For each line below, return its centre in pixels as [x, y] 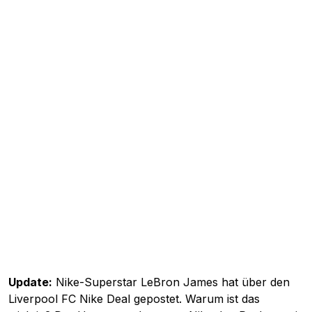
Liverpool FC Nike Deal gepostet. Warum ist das [134, 299]
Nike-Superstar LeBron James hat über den [171, 282]
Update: [30, 282]
